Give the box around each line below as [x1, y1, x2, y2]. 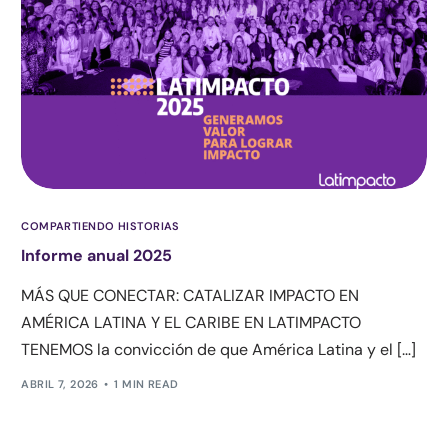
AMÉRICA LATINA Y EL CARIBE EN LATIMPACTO [21, 311, 362, 333]
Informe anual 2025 [21, 244, 173, 266]
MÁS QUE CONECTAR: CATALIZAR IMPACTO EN [21, 284, 360, 306]
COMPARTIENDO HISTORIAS [21, 218, 180, 233]
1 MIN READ [114, 377, 179, 392]
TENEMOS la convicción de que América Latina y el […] [21, 338, 417, 360]
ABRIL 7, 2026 [21, 377, 99, 392]
